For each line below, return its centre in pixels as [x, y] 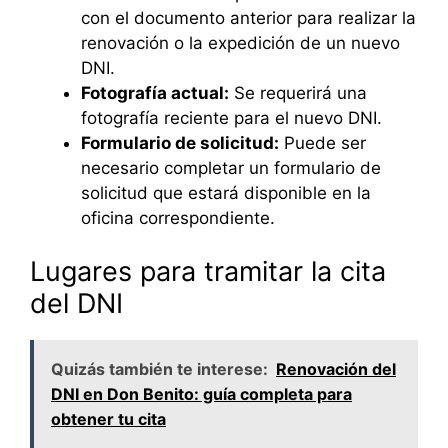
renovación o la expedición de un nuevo [240, 42]
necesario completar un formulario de [231, 167]
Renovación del [336, 369]
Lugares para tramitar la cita [208, 272]
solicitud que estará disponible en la [226, 192]
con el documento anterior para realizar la [248, 17]
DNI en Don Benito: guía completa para [201, 394]
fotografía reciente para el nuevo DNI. [231, 117]
